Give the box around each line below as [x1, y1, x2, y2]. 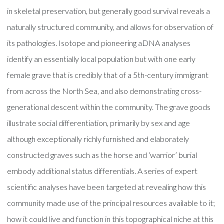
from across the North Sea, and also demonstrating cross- [7, 85, 202, 95]
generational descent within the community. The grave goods [7, 101, 211, 111]
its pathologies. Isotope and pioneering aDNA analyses [7, 37, 191, 47]
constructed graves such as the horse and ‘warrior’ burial [7, 149, 197, 159]
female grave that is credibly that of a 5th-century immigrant [7, 69, 209, 79]
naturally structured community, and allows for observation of [7, 21, 214, 31]
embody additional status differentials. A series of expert [7, 165, 198, 175]
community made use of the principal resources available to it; [7, 197, 215, 207]
